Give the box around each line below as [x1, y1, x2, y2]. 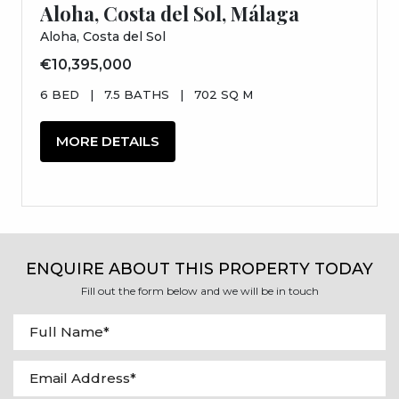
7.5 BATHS [104, 86, 169, 102]
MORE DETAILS [49, 132, 167, 150]
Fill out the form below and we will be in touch [80, 283, 319, 297]
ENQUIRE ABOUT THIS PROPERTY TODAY [26, 258, 373, 279]
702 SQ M [194, 86, 253, 102]
